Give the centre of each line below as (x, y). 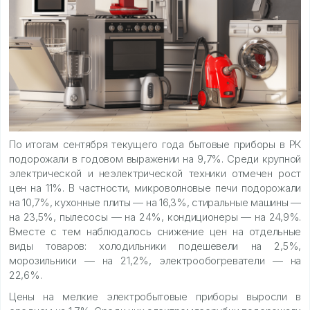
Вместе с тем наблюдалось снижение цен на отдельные (155, 231)
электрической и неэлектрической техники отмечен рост (155, 173)
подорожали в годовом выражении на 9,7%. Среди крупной (155, 158)
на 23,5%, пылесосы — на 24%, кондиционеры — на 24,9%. (155, 217)
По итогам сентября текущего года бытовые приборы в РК (155, 144)
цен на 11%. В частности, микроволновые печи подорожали (155, 188)
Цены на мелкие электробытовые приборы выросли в (155, 296)
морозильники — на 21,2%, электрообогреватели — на (155, 260)
